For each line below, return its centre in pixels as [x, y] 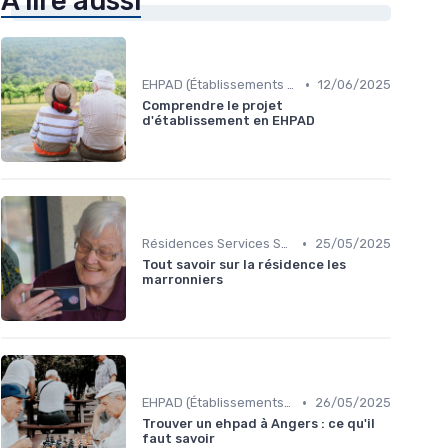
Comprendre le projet [212, 106]
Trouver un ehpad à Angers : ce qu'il [258, 424]
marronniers [182, 280]
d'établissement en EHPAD [228, 121]
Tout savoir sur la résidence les [244, 265]
